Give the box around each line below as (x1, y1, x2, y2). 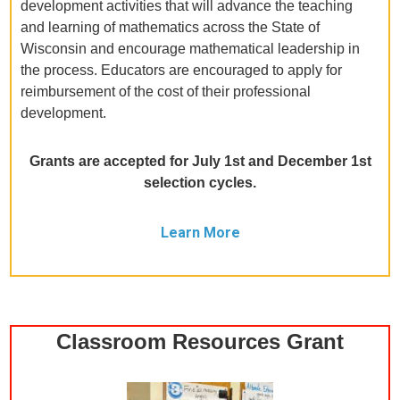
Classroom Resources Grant (56, 329, 344, 354)
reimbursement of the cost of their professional (21, 84, 312, 100)
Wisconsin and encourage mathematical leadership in (21, 41, 361, 57)
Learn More (160, 224, 240, 242)
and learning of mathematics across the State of (21, 20, 321, 36)
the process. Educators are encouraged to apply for (21, 62, 343, 79)
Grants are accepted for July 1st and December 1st (29, 154, 371, 170)
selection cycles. (144, 175, 256, 191)
